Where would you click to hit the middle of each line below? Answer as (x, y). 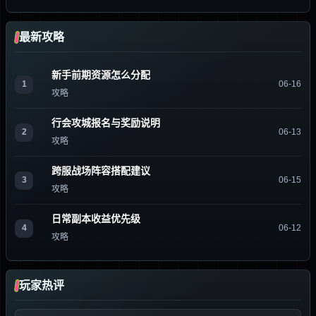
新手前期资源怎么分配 (101, 75)
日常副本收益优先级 (96, 219)
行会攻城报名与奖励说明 (106, 123)
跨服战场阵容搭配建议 (101, 171)
